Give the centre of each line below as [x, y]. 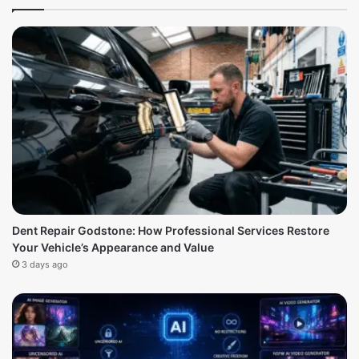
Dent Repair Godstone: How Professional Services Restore [171, 231]
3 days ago [45, 265]
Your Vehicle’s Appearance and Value [113, 248]
